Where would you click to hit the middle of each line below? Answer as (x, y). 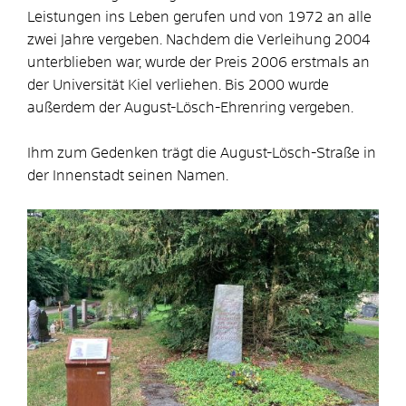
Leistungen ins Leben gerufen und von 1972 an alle (199, 17)
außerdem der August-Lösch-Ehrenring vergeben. (190, 107)
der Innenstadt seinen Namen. (128, 175)
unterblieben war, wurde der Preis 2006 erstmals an (198, 62)
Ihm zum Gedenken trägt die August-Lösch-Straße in (202, 153)
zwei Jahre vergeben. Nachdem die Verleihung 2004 (199, 39)
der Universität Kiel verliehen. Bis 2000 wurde (178, 85)
